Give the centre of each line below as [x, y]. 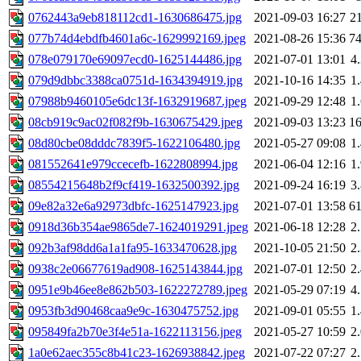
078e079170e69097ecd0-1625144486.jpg [135, 60]
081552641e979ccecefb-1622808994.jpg [133, 164]
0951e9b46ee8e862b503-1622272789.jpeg [138, 290]
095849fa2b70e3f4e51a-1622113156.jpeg [135, 332]
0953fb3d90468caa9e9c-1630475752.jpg [133, 311]
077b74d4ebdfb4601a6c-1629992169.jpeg [137, 39]
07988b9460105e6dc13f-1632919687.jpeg [137, 102]
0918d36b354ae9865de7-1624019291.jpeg [138, 227]
